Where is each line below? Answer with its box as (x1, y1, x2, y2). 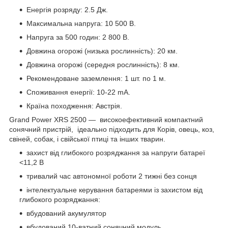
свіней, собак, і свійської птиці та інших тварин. (9, 134, 165, 143)
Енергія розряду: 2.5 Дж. (26, 5, 108, 14)
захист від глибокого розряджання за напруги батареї (26, 148, 205, 157)
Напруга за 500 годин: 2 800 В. (26, 33, 129, 41)
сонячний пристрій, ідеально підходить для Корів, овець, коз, (9, 125, 214, 133)
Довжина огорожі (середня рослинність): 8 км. (26, 60, 180, 69)
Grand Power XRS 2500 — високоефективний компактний (9, 115, 203, 124)
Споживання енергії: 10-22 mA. (26, 88, 130, 96)
